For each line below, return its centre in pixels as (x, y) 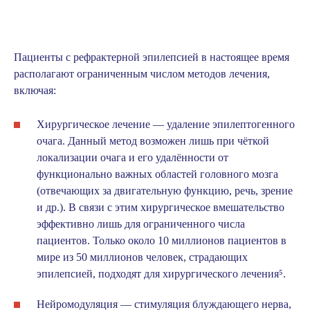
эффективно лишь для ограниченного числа (141, 224)
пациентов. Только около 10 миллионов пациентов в (162, 241)
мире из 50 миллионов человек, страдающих (142, 257)
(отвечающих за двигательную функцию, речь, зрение (165, 191)
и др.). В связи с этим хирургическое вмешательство (161, 208)
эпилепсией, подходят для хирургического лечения (158, 274)
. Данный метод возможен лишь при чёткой (166, 141)
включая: (35, 91)
